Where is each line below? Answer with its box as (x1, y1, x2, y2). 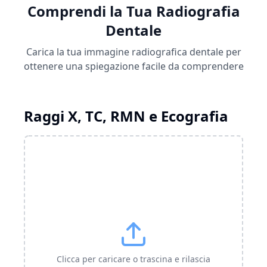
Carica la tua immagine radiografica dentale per (26, 45, 241, 59)
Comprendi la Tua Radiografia (27, 1, 240, 21)
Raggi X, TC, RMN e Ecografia (24, 106, 228, 126)
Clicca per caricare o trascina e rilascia (57, 253, 210, 265)
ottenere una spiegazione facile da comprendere (23, 60, 244, 73)
